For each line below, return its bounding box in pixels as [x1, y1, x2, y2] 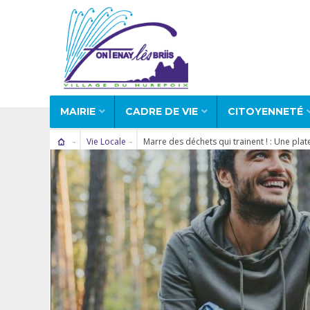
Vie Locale [86, 135, 126, 147]
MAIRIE [60, 104, 95, 118]
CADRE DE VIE [125, 104, 198, 118]
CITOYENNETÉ [228, 104, 303, 118]
